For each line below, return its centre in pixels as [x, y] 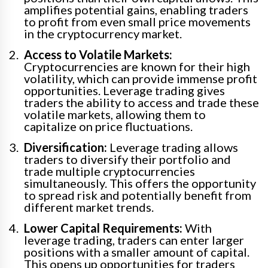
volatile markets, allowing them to [115, 115]
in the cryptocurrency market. [103, 34]
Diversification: [66, 147]
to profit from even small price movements [137, 22]
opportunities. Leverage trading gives [124, 91]
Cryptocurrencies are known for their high [137, 67]
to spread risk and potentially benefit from [138, 195]
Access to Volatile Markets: [98, 55]
